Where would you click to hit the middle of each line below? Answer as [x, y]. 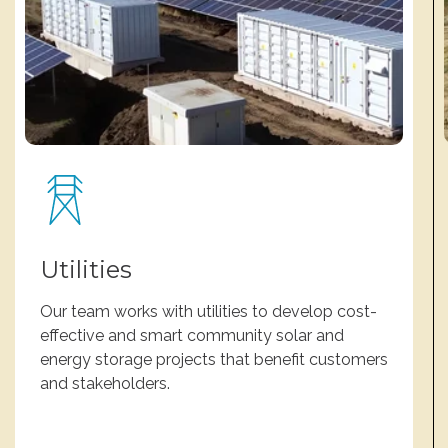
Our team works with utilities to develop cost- [208, 311]
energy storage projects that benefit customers [214, 359]
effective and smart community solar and [192, 335]
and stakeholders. [105, 383]
